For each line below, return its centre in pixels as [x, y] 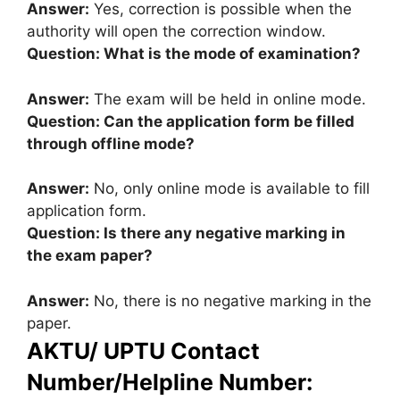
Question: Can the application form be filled [191, 121]
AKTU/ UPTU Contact [143, 350]
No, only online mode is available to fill [229, 188]
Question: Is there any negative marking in [186, 233]
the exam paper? [90, 255]
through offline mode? [111, 143]
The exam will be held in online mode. [228, 99]
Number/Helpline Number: [170, 382]
